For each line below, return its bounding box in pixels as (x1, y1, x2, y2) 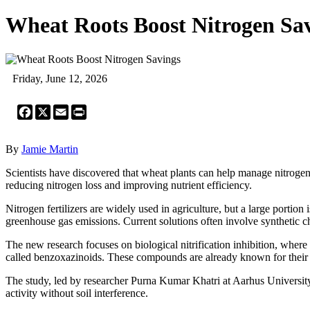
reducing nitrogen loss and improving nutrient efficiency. (6, 179, 252, 191)
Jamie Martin (21, 143, 78, 155)
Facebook (33, 103, 75, 116)
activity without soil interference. (6, 286, 148, 299)
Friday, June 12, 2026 (12, 72, 107, 84)
